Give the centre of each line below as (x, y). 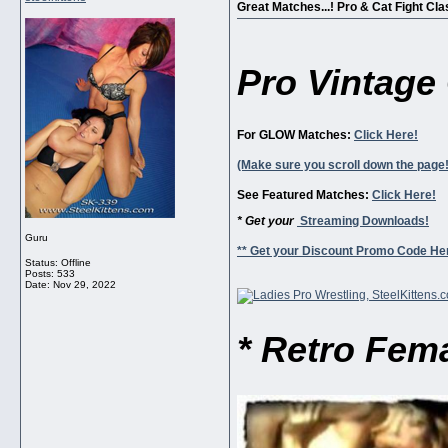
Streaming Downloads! (363, 221)
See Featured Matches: (304, 195)
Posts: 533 (50, 273)
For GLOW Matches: (295, 135)
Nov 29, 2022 (84, 284)
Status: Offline (58, 262)
